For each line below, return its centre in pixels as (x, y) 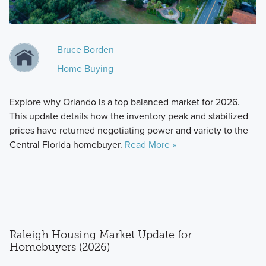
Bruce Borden (85, 49)
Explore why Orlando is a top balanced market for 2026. (124, 102)
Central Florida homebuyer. (67, 144)
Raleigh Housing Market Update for (100, 234)
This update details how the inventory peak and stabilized (129, 116)
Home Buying (85, 68)
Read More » (150, 144)
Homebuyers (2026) (59, 247)
